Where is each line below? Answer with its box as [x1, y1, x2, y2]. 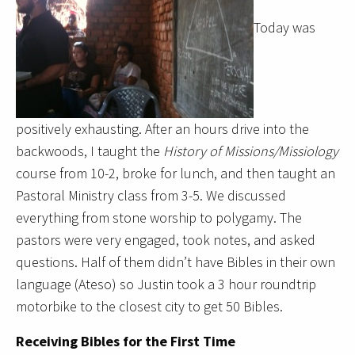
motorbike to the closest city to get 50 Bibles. [16, 297, 283, 316]
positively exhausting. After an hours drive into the [16, 120, 309, 139]
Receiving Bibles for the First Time [16, 332, 235, 351]
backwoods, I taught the [16, 142, 163, 161]
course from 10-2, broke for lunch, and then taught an [16, 164, 335, 183]
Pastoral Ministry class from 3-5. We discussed [16, 186, 286, 205]
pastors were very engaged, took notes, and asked [16, 231, 315, 250]
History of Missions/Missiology [163, 142, 338, 161]
